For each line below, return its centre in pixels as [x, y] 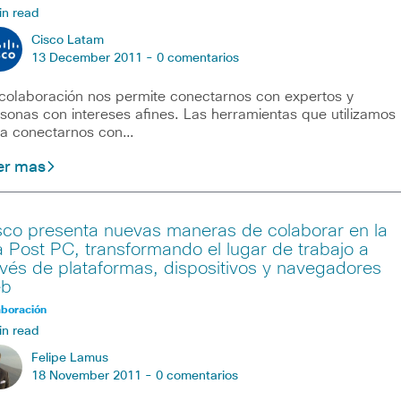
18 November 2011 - [93, 375]
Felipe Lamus [69, 358]
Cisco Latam [67, 40]
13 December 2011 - [94, 58]
